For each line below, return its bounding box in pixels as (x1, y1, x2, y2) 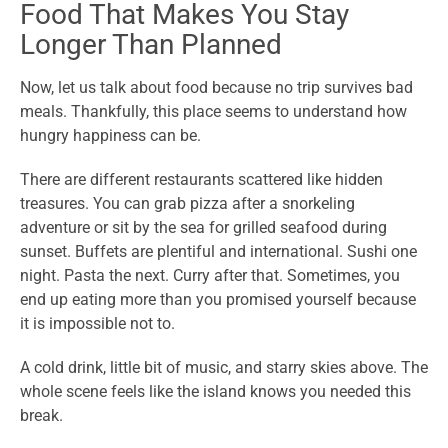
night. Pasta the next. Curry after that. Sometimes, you (20, 266, 400, 286)
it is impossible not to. (20, 314, 175, 334)
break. (20, 406, 63, 426)
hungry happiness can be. (20, 126, 201, 146)
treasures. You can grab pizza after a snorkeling (20, 194, 355, 214)
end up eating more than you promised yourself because (20, 290, 416, 310)
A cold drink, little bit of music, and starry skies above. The (20, 358, 428, 378)
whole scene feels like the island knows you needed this (20, 382, 411, 402)
